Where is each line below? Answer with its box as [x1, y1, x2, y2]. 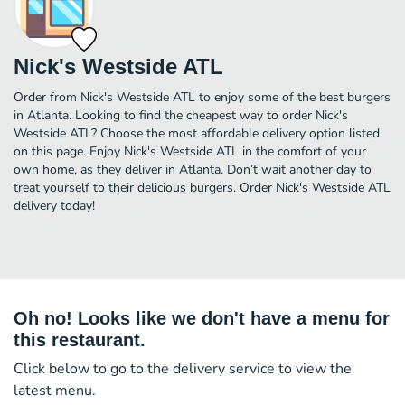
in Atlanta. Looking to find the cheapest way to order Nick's [14, 106, 348, 124]
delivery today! [14, 196, 95, 214]
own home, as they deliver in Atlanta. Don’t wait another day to [14, 160, 372, 178]
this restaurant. [14, 329, 146, 350]
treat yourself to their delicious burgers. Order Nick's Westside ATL [14, 178, 391, 196]
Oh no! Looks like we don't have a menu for [14, 307, 390, 328]
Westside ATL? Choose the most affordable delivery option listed [14, 124, 380, 142]
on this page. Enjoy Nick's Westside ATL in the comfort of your [14, 142, 366, 160]
